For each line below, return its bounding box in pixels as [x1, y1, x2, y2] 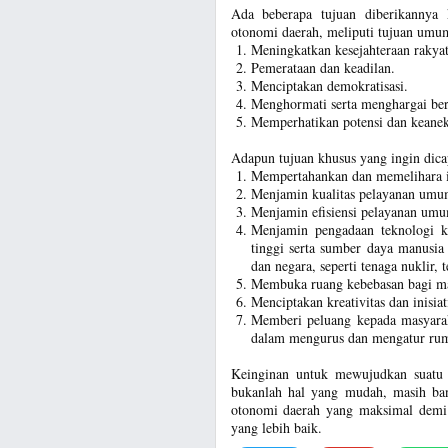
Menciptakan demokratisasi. [250, 75, 408, 95]
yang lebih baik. [230, 417, 322, 437]
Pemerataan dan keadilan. [250, 57, 395, 77]
